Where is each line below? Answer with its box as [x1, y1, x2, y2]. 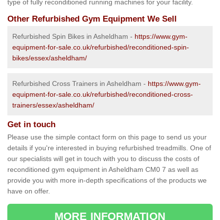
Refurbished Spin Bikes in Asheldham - [12, 32, 135, 41]
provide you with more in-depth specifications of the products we [7, 176, 207, 185]
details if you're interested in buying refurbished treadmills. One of [7, 144, 211, 152]
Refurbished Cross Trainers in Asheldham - [12, 80, 148, 88]
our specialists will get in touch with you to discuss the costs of [7, 155, 199, 163]
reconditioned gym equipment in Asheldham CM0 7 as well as [7, 165, 198, 174]
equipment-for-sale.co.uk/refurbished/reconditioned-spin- [12, 43, 189, 52]
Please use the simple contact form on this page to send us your [7, 133, 207, 141]
